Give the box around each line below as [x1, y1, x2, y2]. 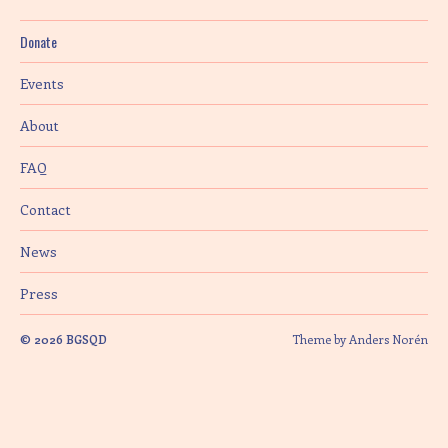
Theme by [292, 330, 349, 347]
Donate [20, 30, 57, 52]
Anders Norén [349, 330, 428, 347]
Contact [20, 199, 71, 219]
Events [20, 73, 64, 93]
